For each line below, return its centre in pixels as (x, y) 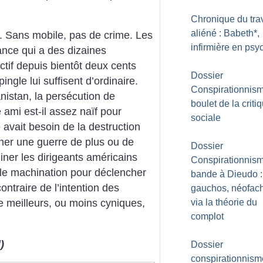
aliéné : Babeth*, (225, 33)
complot (207, 216)
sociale (206, 118)
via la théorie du (224, 202)
